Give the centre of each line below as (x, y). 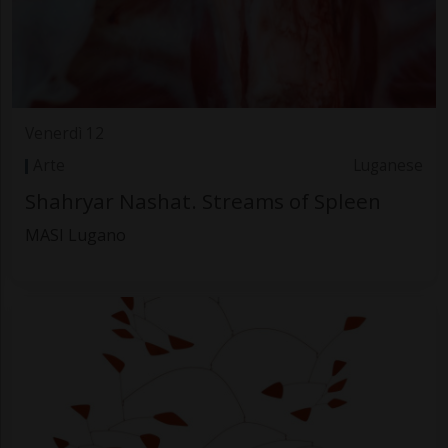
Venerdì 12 (64, 133)
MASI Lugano (75, 234)
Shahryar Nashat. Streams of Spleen (202, 200)
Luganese (388, 166)
